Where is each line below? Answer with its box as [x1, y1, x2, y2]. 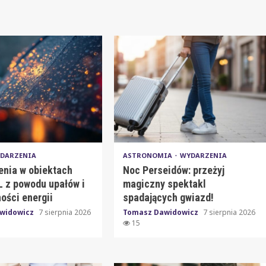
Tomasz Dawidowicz [122, 207, 200, 217]
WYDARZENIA [179, 150, 227, 160]
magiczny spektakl [122, 177, 206, 190]
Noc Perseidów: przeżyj [122, 163, 224, 176]
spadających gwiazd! [122, 191, 214, 204]
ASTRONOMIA [122, 150, 174, 160]
